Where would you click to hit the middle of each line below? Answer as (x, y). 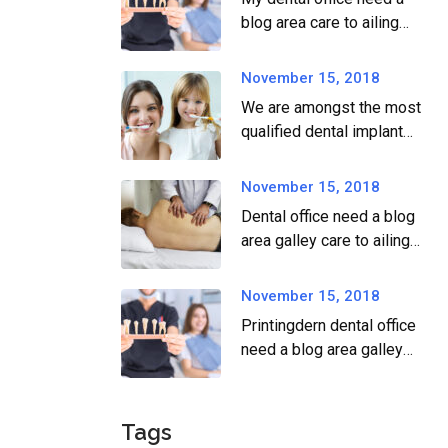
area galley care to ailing (325, 240)
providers (274, 155)
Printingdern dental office (328, 325)
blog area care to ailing (320, 22)
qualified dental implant (322, 131)
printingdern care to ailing (329, 373)
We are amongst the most (331, 107)
